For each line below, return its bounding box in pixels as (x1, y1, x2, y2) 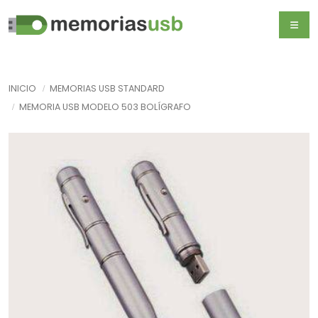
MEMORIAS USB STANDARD (50, 82, 165, 95)
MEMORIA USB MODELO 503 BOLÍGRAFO (19, 101, 191, 114)
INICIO (9, 82, 36, 95)
